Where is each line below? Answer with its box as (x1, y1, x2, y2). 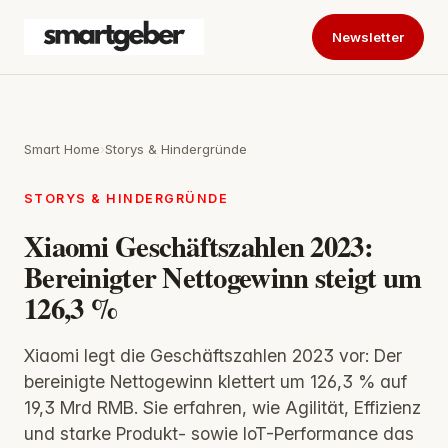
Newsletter (331, 28, 404, 45)
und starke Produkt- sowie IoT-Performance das (24, 422, 414, 444)
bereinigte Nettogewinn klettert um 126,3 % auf (24, 370, 407, 392)
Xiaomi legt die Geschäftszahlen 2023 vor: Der (24, 344, 402, 366)
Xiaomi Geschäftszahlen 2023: (24, 224, 373, 267)
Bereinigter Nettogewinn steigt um (24, 255, 422, 298)
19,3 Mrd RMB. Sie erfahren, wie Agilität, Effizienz (24, 396, 421, 418)
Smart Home (24, 141, 100, 158)
